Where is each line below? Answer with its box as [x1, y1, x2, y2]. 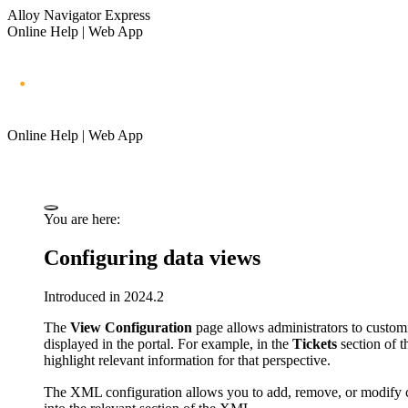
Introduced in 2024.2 [44, 288, 164, 304]
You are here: [44, 210, 120, 227]
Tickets [292, 335, 337, 352]
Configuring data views [44, 245, 260, 270]
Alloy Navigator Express [7, 7, 150, 23]
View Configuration [70, 319, 192, 335]
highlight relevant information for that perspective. [44, 352, 331, 368]
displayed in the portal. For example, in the [44, 335, 292, 352]
